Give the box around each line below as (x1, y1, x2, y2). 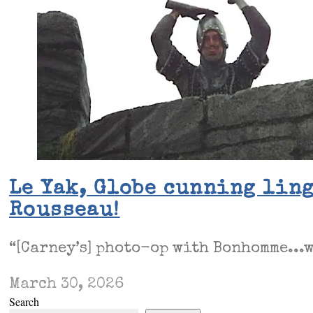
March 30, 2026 (9, 277, 124, 293)
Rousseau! (9, 201, 120, 222)
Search (9, 294, 39, 310)
